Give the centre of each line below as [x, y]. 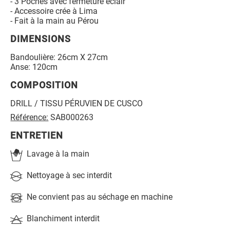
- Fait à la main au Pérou [55, 21]
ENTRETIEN [37, 135]
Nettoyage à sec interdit [70, 175]
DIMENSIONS [41, 39]
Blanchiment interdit [63, 218]
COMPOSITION [44, 85]
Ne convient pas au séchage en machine [100, 197]
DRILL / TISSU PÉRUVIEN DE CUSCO [77, 103]
